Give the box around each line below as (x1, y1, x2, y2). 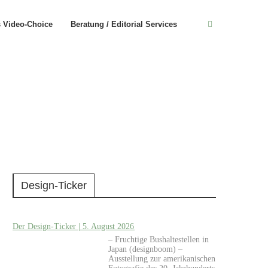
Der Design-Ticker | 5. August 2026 (13, 222, 135, 231)
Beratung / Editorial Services (71, 20, 177, 29)
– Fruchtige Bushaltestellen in (108, 235, 209, 244)
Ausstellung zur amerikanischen (108, 254, 215, 263)
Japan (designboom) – (108, 245, 182, 254)
